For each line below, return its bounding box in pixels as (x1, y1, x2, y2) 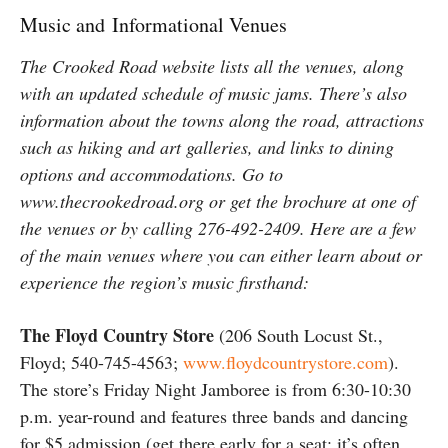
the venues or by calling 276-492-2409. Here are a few (20, 215, 416, 240)
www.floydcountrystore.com (183, 349, 388, 374)
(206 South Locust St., (214, 322, 383, 347)
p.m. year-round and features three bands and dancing (20, 403, 408, 428)
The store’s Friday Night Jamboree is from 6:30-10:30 (20, 376, 411, 401)
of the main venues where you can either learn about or (20, 242, 422, 267)
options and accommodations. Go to (20, 161, 283, 186)
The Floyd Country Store (20, 321, 214, 348)
